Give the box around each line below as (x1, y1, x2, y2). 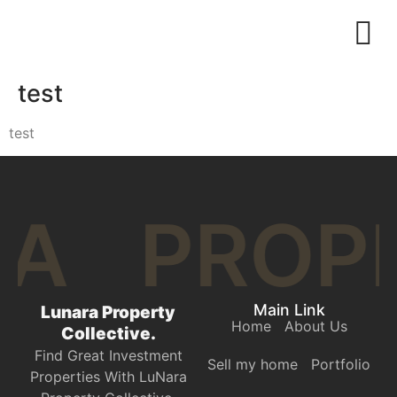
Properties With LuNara (29, 368, 187, 386)
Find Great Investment (34, 346, 183, 365)
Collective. (60, 323, 156, 345)
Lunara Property (41, 302, 175, 323)
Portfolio (311, 355, 370, 374)
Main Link (253, 300, 325, 320)
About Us (284, 317, 347, 336)
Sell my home (207, 355, 298, 374)
